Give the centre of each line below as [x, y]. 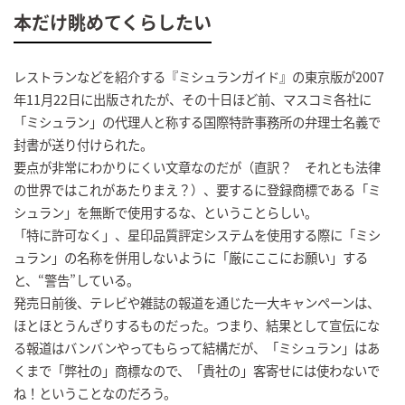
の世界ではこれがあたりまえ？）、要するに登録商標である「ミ [197, 189]
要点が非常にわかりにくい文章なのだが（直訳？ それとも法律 [197, 166]
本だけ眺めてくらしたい [113, 23]
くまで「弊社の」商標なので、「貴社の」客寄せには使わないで [197, 370]
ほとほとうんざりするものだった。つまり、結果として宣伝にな [197, 325]
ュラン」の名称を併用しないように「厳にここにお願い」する [191, 257]
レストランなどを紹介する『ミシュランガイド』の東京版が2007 [199, 76]
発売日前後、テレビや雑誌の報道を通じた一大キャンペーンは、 [197, 302]
